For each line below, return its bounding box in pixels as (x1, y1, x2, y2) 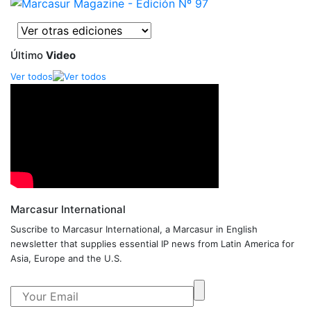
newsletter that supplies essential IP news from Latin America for (10, 237, 294, 249)
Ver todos (10, 70, 53, 82)
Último (10, 48, 46, 62)
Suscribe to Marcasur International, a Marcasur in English (10, 223, 258, 235)
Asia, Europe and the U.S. (10, 252, 122, 264)
